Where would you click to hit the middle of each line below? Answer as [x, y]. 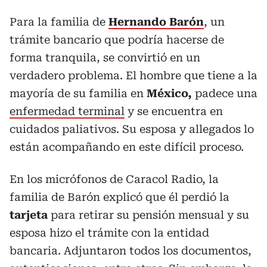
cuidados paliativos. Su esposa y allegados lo [132, 129]
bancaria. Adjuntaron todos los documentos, [131, 250]
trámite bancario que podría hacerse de [117, 39]
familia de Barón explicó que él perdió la [119, 197]
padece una [225, 93]
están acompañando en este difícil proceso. [127, 147]
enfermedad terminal [67, 111]
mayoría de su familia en [78, 93]
